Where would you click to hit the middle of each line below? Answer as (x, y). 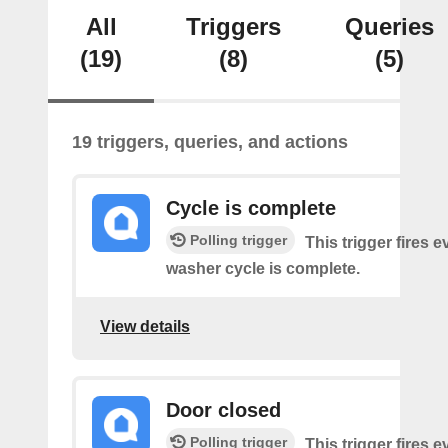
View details (145, 326)
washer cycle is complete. (263, 268)
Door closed (223, 410)
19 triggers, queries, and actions (210, 142)
